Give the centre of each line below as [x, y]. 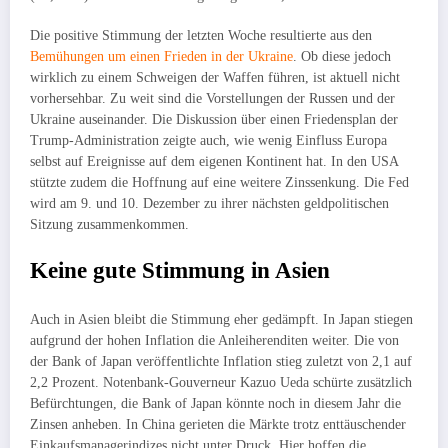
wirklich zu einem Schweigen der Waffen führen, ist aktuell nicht [215, 77]
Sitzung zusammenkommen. [109, 224]
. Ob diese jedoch [342, 56]
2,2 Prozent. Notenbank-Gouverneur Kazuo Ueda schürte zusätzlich [221, 383]
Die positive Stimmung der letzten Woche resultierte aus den [201, 35]
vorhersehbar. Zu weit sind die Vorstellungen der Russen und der [212, 98]
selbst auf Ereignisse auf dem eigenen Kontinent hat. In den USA [214, 161]
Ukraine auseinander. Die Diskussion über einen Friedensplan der [214, 119]
